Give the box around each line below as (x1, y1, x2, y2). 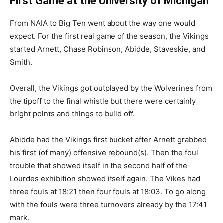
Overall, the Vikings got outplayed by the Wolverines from (10, 83, 212, 93)
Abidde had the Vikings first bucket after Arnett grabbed (10, 135, 207, 144)
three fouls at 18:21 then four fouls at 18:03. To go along (10, 187, 206, 196)
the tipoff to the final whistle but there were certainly (10, 96, 196, 106)
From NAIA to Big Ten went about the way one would (10, 18, 195, 28)
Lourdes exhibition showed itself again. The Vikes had (10, 174, 200, 183)
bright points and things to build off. (10, 109, 137, 118)
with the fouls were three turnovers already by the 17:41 (10, 200, 207, 209)
